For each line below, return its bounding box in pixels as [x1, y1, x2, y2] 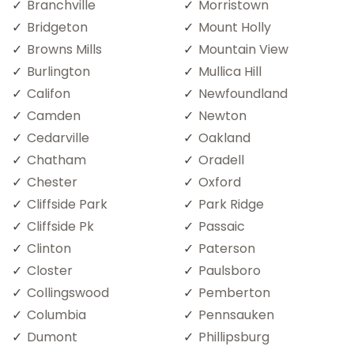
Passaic [198, 217, 245, 235]
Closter [27, 261, 73, 280]
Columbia [27, 305, 86, 324]
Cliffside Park [27, 194, 107, 213]
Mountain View [198, 40, 288, 58]
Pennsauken [198, 305, 274, 324]
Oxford [198, 172, 241, 191]
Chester [27, 172, 77, 191]
